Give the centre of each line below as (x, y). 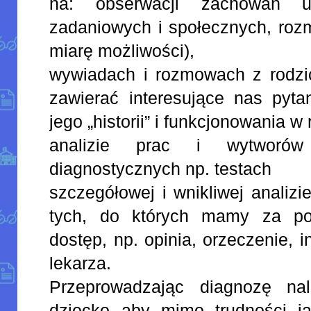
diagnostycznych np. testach (161, 168)
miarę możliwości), (122, 50)
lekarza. (81, 263)
